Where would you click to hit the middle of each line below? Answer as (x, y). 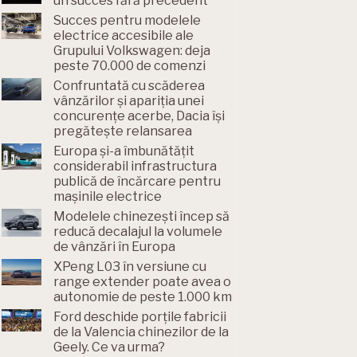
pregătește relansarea (122, 131)
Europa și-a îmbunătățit (124, 151)
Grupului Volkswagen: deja (131, 51)
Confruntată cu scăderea (129, 86)
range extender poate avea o (142, 282)
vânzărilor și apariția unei (128, 101)
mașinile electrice (107, 196)
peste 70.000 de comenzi (129, 66)
